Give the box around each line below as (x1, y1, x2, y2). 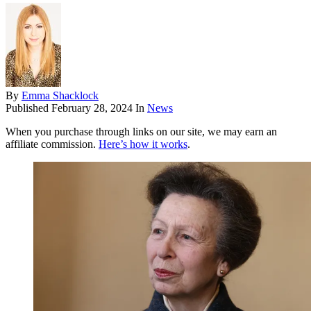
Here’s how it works (99, 138, 187, 151)
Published (6, 102, 51, 115)
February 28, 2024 (51, 102, 133, 115)
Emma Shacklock (22, 90, 99, 102)
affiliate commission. (6, 138, 99, 151)
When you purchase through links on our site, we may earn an (6, 126, 277, 138)
